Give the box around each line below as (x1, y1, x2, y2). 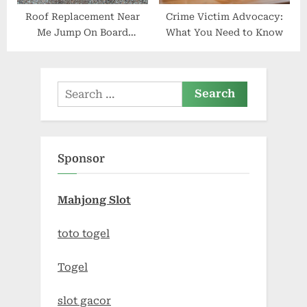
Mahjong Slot (58, 194, 131, 207)
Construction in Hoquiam (21, 42, 145, 53)
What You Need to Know (166, 26, 283, 38)
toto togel (58, 228, 110, 241)
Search (57, 84, 94, 97)
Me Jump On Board (37, 26, 128, 38)
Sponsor (58, 151, 105, 165)
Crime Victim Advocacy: (166, 10, 283, 22)
